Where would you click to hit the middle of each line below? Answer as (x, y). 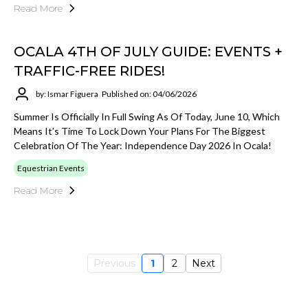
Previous (114, 264)
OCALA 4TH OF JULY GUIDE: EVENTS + (148, 51)
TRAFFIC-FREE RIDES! (89, 70)
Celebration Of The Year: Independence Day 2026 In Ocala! (143, 145)
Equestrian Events (51, 168)
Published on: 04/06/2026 (149, 94)
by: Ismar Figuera (67, 94)
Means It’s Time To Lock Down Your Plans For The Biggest (140, 131)
